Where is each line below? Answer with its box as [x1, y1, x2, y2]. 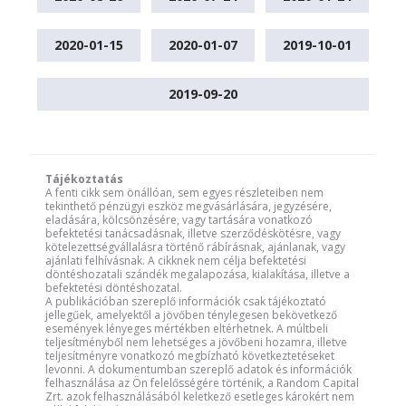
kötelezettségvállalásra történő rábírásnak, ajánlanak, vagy [45, 239, 345, 256]
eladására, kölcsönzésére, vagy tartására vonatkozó [45, 212, 313, 228]
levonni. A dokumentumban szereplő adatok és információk [45, 362, 352, 378]
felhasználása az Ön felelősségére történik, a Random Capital [45, 375, 359, 391]
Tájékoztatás [45, 171, 123, 188]
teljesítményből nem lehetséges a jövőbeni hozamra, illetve [45, 334, 347, 351]
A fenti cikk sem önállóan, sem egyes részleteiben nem [45, 185, 324, 201]
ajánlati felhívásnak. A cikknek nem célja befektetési [45, 253, 306, 269]
